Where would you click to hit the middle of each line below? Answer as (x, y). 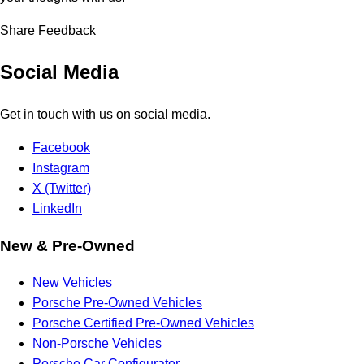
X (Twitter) (62, 188)
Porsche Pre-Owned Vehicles (117, 303)
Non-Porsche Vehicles (97, 344)
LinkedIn (57, 208)
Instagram (61, 167)
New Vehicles (72, 283)
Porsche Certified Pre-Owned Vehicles (143, 323)
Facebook (61, 147)
